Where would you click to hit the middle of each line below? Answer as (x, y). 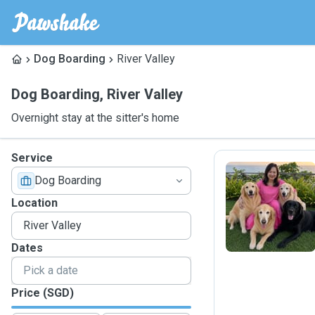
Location (34, 203)
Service (32, 158)
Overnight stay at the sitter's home (95, 118)
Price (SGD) (43, 293)
